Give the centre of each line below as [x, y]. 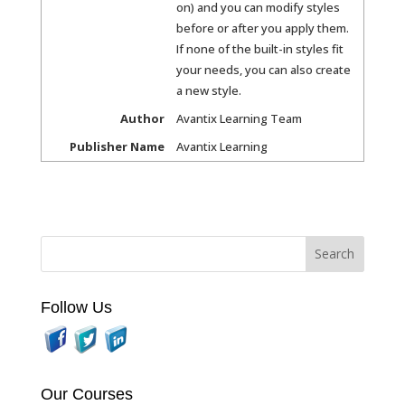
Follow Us [76, 307]
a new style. [208, 91]
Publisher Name [117, 146]
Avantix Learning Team [239, 118]
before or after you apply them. [262, 28]
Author [142, 118]
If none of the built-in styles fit [259, 49]
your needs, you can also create [263, 70]
